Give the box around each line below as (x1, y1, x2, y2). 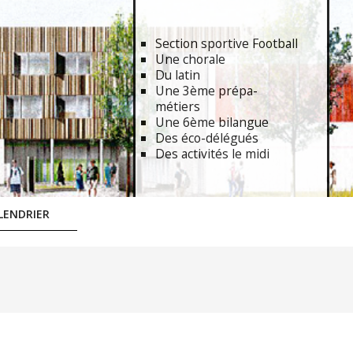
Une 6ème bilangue (155, 113, 269, 131)
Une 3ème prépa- (155, 82, 258, 99)
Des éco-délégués (155, 129, 258, 147)
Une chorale (155, 50, 225, 68)
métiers (155, 98, 200, 115)
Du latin (155, 66, 200, 84)
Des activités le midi (155, 145, 269, 162)
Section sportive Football (155, 35, 298, 52)
